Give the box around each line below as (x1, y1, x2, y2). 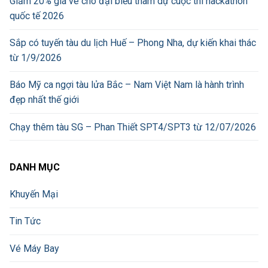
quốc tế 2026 (10, 10, 64, 22)
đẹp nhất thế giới (10, 94, 79, 106)
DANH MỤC (10, 162, 60, 173)
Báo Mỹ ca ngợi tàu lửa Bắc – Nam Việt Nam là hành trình (10, 79, 244, 91)
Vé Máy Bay (10, 242, 59, 254)
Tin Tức (10, 215, 41, 227)
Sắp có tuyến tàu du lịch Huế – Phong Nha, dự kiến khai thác (10, 37, 256, 49)
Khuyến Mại (10, 188, 58, 200)
